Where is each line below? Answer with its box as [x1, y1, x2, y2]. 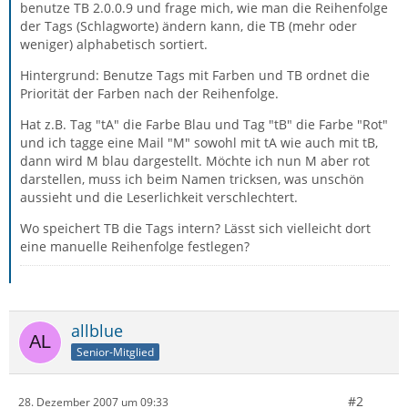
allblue [71, 320, 123, 342]
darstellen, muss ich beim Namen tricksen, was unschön [20, 170, 364, 188]
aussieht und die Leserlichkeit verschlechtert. [20, 189, 298, 206]
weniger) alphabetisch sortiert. [20, 36, 208, 53]
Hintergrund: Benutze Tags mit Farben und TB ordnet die [20, 66, 370, 84]
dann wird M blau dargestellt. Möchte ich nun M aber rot [20, 152, 370, 169]
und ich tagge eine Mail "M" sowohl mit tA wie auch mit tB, [20, 134, 378, 151]
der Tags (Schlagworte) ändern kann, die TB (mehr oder [20, 17, 357, 35]
